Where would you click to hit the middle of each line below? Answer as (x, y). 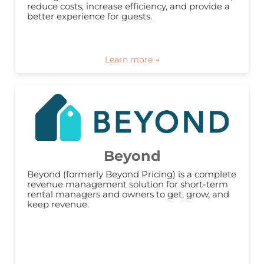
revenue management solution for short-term (128, 184)
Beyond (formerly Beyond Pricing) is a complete (132, 174)
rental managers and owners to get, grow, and (128, 194)
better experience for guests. (90, 16)
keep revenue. (58, 204)
